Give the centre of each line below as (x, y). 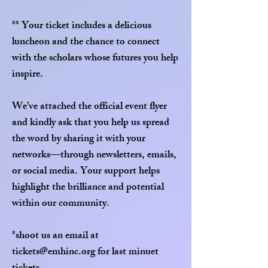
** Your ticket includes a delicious (82, 26)
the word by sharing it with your (79, 139)
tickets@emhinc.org (54, 252)
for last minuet (127, 252)
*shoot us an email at (55, 236)
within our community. (61, 204)
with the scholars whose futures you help (95, 59)
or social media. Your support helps (86, 172)
